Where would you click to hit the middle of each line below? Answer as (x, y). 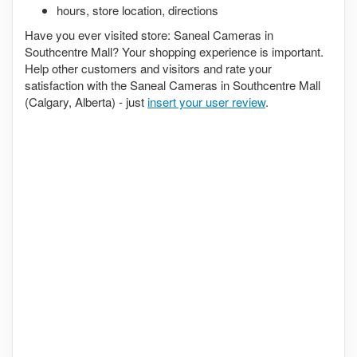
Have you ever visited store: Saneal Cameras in (149, 34)
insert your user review (206, 101)
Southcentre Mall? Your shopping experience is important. (174, 51)
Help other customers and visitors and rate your (148, 68)
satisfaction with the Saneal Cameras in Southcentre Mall (173, 84)
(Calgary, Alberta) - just (86, 101)
